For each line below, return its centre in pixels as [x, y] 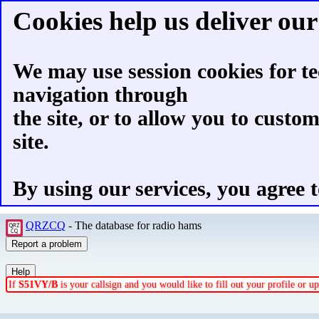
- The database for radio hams [135, 225]
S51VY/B [38, 284]
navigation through [100, 95]
